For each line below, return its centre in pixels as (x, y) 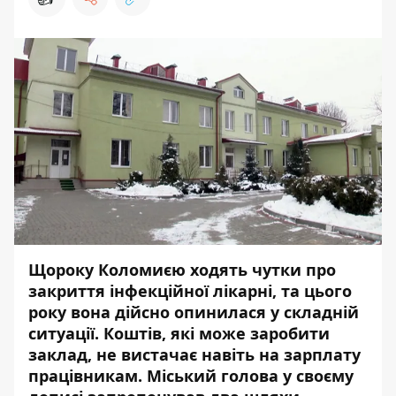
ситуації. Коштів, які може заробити (179, 333)
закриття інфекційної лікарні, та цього (190, 291)
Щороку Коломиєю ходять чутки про (182, 270)
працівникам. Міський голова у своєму (191, 376)
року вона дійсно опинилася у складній (194, 312)
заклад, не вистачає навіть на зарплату (194, 354)
